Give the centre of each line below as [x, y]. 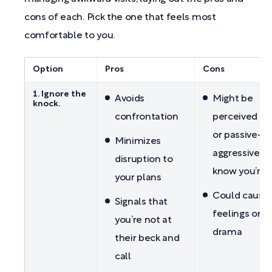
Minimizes [138, 142]
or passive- [237, 136]
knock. [46, 104]
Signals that [141, 202]
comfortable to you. [70, 36]
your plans [138, 178]
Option [48, 70]
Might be [233, 99]
